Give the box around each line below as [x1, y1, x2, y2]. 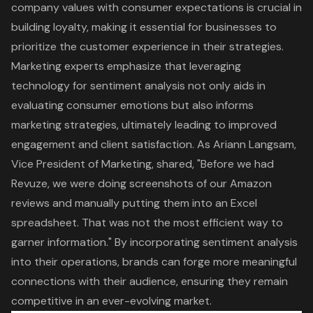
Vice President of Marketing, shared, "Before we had [11, 156, 274, 172]
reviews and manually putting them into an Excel [11, 196, 257, 211]
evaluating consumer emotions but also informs [11, 98, 254, 113]
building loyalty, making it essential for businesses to [11, 20, 277, 35]
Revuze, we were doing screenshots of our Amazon [11, 176, 272, 191]
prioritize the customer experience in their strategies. [11, 39, 284, 54]
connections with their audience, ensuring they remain [11, 274, 288, 289]
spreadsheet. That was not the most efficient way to [11, 215, 283, 231]
